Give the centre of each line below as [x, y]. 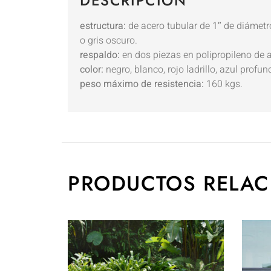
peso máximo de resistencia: [142, 84]
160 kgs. [223, 84]
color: [92, 69]
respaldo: [100, 55]
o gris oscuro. [109, 40]
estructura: [103, 26]
